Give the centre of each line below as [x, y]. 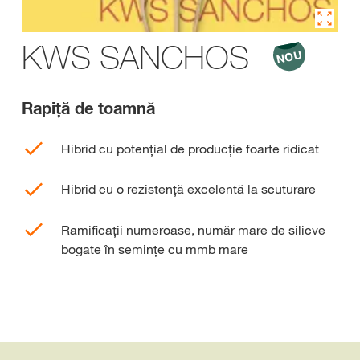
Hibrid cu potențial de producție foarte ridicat [190, 149]
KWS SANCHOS [135, 57]
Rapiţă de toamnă [88, 108]
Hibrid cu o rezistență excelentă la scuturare [188, 189]
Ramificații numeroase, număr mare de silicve [193, 229]
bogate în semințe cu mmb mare [155, 249]
